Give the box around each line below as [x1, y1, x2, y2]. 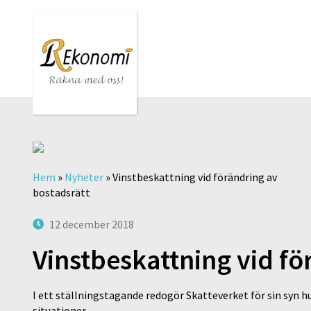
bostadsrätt [33, 185, 90, 199]
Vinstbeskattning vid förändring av [112, 170, 277, 184]
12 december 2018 [49, 217, 134, 231]
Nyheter [65, 170, 103, 184]
